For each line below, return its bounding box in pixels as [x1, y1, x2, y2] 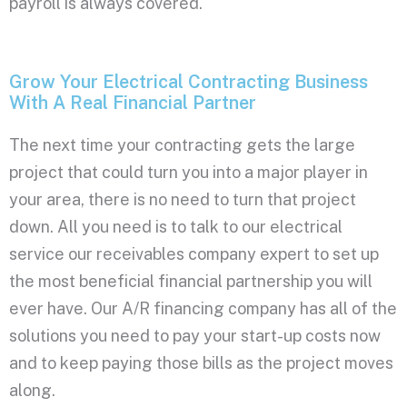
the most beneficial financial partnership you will [9, 271, 372, 291]
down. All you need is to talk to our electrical [9, 216, 342, 236]
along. [9, 380, 55, 400]
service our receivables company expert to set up [9, 243, 379, 263]
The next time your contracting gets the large [9, 134, 355, 154]
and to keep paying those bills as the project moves [9, 352, 393, 372]
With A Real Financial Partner [9, 91, 256, 114]
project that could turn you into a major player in [9, 162, 368, 182]
